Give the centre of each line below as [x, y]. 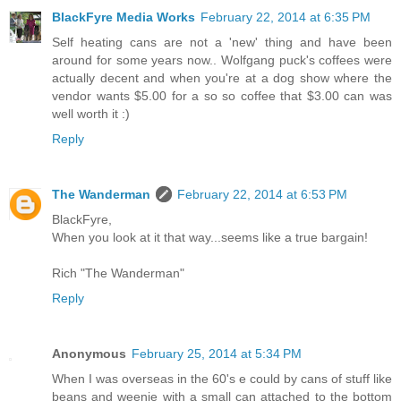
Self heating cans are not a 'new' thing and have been [222, 43]
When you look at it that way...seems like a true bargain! [210, 238]
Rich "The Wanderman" [118, 273]
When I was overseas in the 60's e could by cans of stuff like [222, 379]
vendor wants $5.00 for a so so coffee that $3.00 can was [222, 96]
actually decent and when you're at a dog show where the [222, 78]
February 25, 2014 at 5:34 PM [217, 354]
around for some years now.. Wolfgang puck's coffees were [222, 60]
